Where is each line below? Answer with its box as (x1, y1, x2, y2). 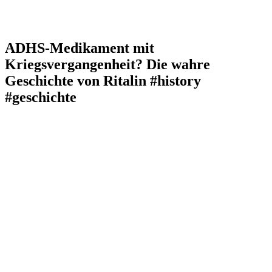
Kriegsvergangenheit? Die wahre (5, 56, 210, 72)
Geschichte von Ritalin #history (5, 72, 201, 89)
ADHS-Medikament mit (5, 39, 154, 56)
